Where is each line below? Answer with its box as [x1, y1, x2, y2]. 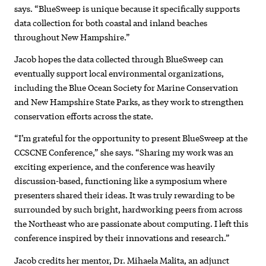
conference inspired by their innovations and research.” [14, 232, 230, 244]
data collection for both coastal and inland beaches [14, 16, 208, 28]
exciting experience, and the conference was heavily [14, 160, 216, 173]
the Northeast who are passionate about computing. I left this [14, 217, 249, 230]
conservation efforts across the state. [14, 110, 154, 122]
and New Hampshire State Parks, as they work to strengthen [14, 96, 244, 108]
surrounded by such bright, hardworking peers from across [14, 203, 243, 216]
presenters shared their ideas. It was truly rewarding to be [14, 189, 235, 201]
